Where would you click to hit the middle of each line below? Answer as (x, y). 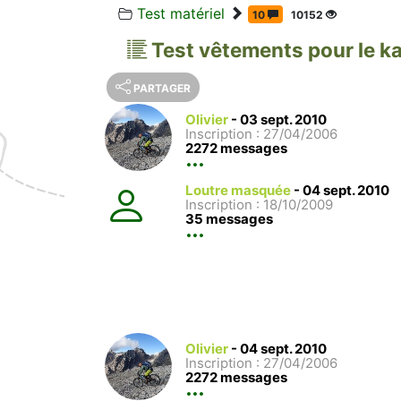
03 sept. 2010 (283, 119)
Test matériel (181, 13)
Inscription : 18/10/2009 (259, 205)
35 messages (229, 219)
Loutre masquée (238, 191)
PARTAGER (162, 88)
